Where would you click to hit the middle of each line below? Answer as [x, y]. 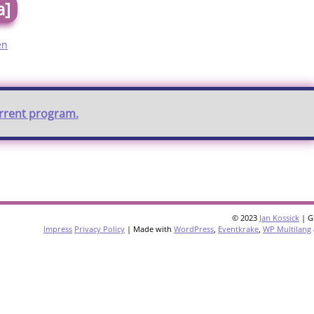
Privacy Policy [100, 229]
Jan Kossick [279, 218]
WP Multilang [287, 229]
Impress [58, 229]
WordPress [194, 229]
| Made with [149, 229]
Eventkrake [238, 229]
